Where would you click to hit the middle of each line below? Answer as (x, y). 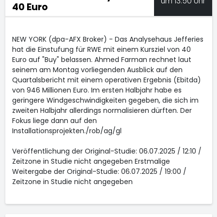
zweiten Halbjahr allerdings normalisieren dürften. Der (102, 110)
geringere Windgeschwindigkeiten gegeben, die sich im (105, 100)
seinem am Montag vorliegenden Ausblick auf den (97, 70)
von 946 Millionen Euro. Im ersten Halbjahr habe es (97, 90)
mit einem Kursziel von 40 (147, 49)
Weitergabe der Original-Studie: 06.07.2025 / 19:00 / (99, 171)
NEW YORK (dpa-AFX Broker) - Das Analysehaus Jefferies (108, 39)
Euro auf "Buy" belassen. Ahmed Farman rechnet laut (101, 60)
